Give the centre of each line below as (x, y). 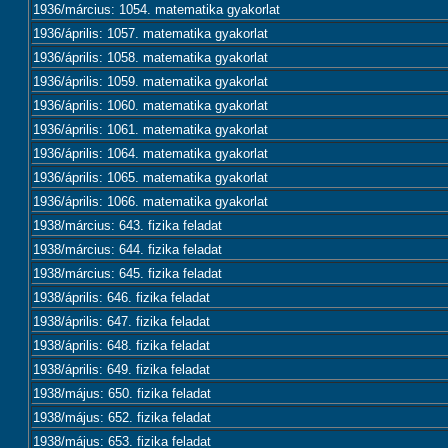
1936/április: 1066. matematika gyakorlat (150, 201)
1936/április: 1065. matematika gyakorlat (150, 177)
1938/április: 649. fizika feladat (121, 369)
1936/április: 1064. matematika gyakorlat (150, 153)
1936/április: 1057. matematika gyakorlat (150, 33)
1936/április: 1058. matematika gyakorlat (150, 57)
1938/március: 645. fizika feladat (127, 273)
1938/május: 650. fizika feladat (122, 393)
